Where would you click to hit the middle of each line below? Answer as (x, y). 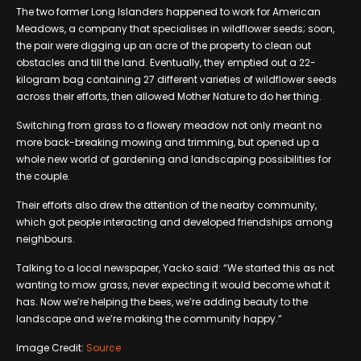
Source (104, 347)
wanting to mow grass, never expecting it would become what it (173, 284)
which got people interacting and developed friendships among (174, 222)
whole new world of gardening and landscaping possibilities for (174, 159)
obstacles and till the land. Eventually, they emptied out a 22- (166, 62)
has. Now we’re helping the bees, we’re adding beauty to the (162, 301)
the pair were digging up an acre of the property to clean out (164, 45)
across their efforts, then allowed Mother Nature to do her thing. (169, 96)
